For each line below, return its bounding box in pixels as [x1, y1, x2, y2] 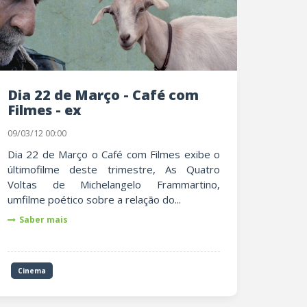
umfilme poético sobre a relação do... [8, 193, 181, 206]
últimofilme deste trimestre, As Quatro [8, 162, 220, 176]
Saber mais [19, 214, 68, 225]
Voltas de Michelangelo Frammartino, [8, 177, 220, 191]
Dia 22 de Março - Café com [8, 86, 18, 104]
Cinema [18, 266, 46, 275]
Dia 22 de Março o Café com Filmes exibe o [8, 147, 220, 161]
